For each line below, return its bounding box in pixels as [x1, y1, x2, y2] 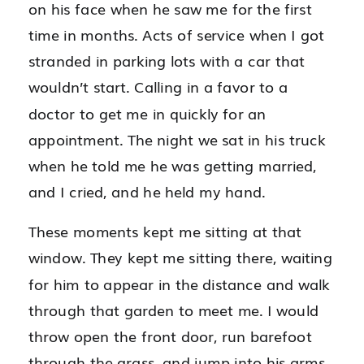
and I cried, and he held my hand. [28, 180, 266, 203]
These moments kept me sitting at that [28, 220, 301, 243]
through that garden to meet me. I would [28, 299, 318, 321]
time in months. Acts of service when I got [28, 24, 324, 45]
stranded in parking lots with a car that [28, 50, 305, 72]
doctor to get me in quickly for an [28, 102, 266, 124]
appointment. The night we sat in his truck [28, 128, 326, 150]
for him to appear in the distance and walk [28, 272, 330, 295]
